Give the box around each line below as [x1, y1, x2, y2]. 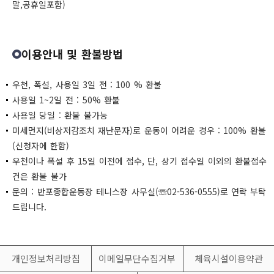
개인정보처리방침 [11, 252, 80, 265]
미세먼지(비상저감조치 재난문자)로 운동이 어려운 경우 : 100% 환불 [12, 124, 266, 136]
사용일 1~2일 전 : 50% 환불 [12, 94, 120, 106]
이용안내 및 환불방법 [21, 46, 123, 62]
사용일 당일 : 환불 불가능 [12, 109, 108, 121]
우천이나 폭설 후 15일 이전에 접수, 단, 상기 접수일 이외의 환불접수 [12, 155, 267, 167]
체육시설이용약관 [194, 252, 263, 265]
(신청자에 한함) [12, 139, 70, 152]
